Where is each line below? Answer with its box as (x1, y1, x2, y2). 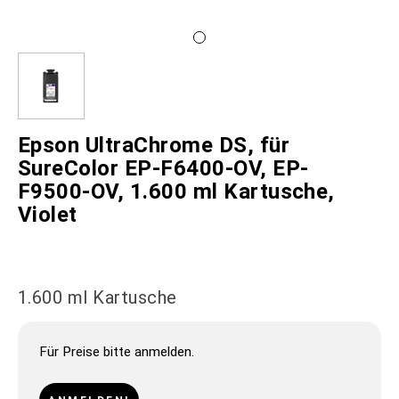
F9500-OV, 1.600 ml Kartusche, (18, 179, 335, 204)
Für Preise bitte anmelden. (39, 344, 194, 361)
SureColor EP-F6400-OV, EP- (18, 156, 309, 181)
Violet (18, 202, 77, 227)
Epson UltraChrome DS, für (18, 133, 290, 158)
